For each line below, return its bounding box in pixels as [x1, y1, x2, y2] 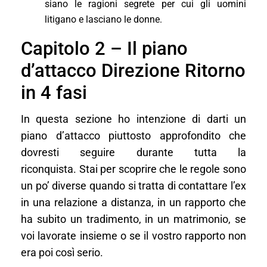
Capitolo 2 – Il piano [21, 37, 188, 60]
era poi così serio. [21, 246, 103, 259]
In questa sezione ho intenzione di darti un [21, 113, 246, 125]
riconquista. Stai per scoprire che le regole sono [21, 163, 246, 175]
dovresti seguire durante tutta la [21, 146, 246, 159]
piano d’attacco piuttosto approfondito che [21, 129, 246, 142]
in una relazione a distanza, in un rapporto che [21, 196, 246, 209]
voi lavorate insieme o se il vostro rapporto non [21, 229, 246, 242]
